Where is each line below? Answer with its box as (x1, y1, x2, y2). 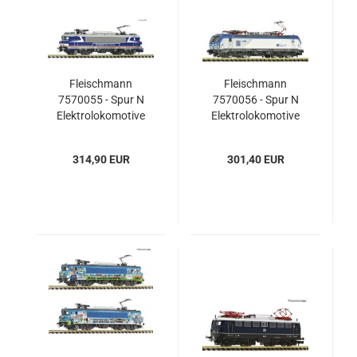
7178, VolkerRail (61, 125, 141, 138)
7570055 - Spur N (57, 93, 144, 106)
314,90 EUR (72, 153, 130, 166)
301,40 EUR (226, 153, 284, 166)
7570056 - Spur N (212, 93, 299, 106)
